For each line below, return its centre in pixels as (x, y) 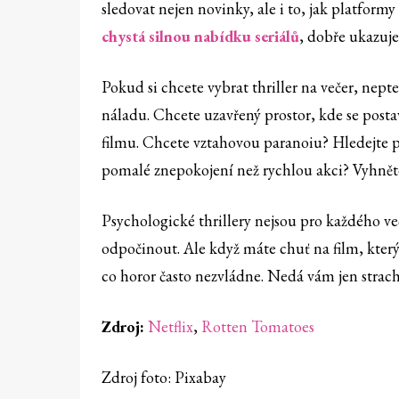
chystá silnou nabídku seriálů (200, 37)
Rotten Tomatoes (258, 327)
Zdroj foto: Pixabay (164, 378)
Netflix (171, 327)
